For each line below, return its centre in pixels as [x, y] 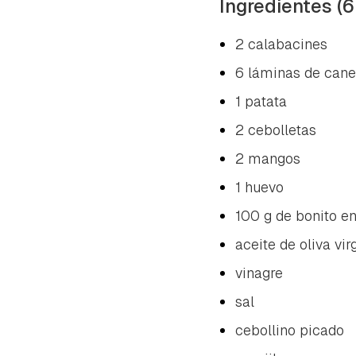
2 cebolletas [276, 130]
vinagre [259, 273]
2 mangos [268, 158]
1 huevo [259, 187]
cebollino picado [290, 330]
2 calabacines [281, 44]
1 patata [261, 101]
